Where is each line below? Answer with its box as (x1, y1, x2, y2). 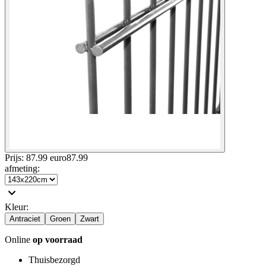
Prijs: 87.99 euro (5, 152, 66, 163)
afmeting (5, 163, 37, 173)
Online (5, 234, 33, 245)
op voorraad (33, 234, 83, 245)
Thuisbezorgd (28, 254, 80, 265)
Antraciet (9, 214, 40, 223)
